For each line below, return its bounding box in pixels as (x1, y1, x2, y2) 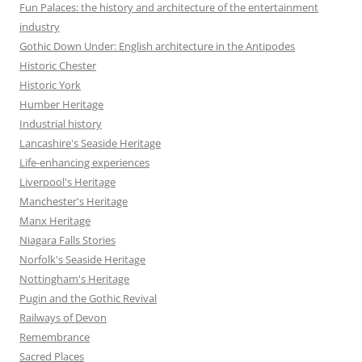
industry (19, 19, 60, 35)
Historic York (19, 78, 81, 93)
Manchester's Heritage (19, 194, 128, 209)
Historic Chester (19, 58, 96, 74)
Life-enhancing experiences (19, 155, 149, 170)
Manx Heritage (19, 213, 90, 229)
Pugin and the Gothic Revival (19, 291, 157, 306)
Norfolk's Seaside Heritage (19, 252, 145, 267)
